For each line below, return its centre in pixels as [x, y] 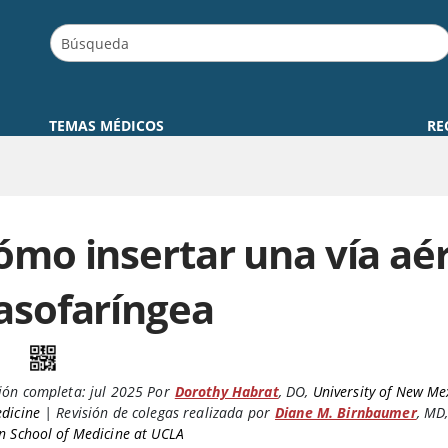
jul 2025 [114, 392]
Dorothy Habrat [226, 392]
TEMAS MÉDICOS [107, 126]
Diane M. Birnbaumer [345, 413]
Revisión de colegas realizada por [163, 413]
